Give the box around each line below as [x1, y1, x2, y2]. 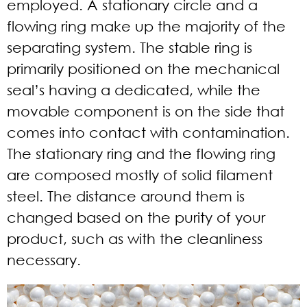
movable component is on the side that [7, 102, 284, 119]
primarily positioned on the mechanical [7, 60, 280, 77]
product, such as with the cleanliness [7, 230, 262, 247]
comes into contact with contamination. [7, 123, 290, 140]
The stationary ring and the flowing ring [7, 145, 275, 162]
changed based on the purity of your [7, 208, 265, 225]
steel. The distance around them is [7, 187, 245, 204]
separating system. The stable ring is [7, 38, 252, 56]
